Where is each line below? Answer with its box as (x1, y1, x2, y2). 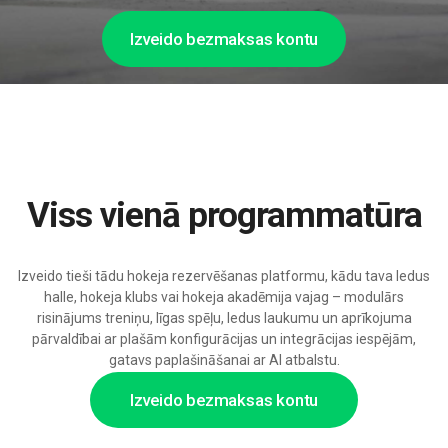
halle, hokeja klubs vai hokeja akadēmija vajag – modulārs (44, 289, 404, 306)
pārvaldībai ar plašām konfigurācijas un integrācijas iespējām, (32, 331, 416, 348)
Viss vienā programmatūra (48, 195, 422, 237)
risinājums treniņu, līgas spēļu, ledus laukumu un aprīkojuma (36, 310, 412, 327)
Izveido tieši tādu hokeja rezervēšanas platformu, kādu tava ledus (18, 268, 430, 285)
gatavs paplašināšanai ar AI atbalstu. (108, 352, 340, 369)
